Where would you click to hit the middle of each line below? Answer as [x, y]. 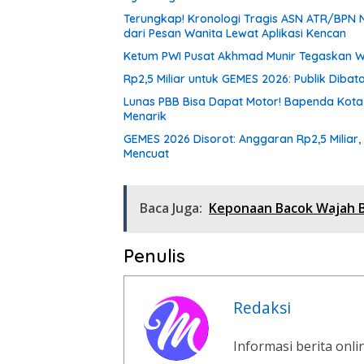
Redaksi [262, 307]
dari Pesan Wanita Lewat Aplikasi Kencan [235, 33]
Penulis [154, 256]
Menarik [145, 116]
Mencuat [146, 153]
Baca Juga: [171, 208]
